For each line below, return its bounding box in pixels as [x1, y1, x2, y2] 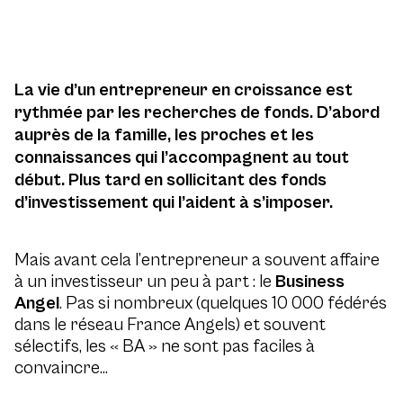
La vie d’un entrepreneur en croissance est [14, 80, 353, 101]
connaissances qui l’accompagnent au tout [14, 148, 349, 168]
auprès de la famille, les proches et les [14, 125, 314, 146]
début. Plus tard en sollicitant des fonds [14, 170, 327, 191]
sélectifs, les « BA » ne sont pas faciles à [14, 336, 315, 357]
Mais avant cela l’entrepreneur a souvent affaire [14, 250, 380, 271]
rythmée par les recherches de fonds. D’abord [14, 103, 380, 123]
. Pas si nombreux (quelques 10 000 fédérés [59, 293, 387, 314]
